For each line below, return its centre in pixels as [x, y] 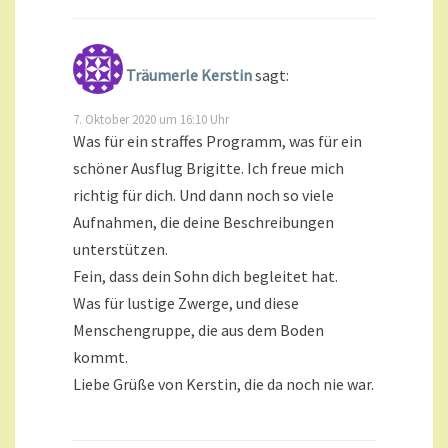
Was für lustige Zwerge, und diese [186, 302]
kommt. [100, 356]
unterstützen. [120, 248]
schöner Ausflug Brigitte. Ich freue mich [208, 167]
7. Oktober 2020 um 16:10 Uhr [151, 118]
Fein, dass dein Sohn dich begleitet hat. [205, 275]
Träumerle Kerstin [189, 74]
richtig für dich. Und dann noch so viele [203, 194]
